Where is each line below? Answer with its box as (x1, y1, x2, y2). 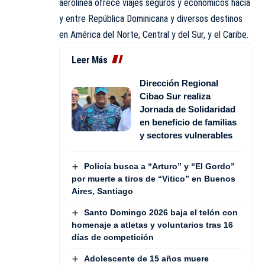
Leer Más (72, 54, 107, 66)
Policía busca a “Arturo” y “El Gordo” (83, 161, 235, 171)
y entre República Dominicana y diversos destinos (59, 12, 243, 24)
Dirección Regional (140, 77, 218, 88)
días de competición (72, 232, 154, 243)
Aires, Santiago (72, 186, 133, 196)
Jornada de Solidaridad (140, 104, 235, 114)
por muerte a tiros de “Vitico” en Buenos (72, 173, 235, 183)
